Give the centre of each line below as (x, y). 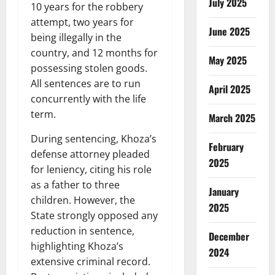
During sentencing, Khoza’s (94, 139)
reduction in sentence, (83, 231)
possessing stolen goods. (89, 68)
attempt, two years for (82, 22)
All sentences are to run (86, 84)
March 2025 (232, 118)
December (229, 236)
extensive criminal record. (91, 262)
